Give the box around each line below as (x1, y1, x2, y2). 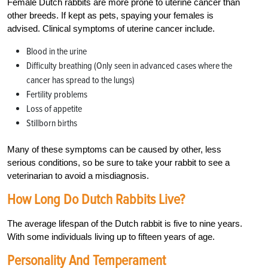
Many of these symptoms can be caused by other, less (7, 144, 221, 154)
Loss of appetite (26, 102, 82, 115)
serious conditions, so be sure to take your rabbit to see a (7, 157, 230, 167)
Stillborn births (26, 117, 77, 129)
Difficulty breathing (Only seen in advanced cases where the (26, 59, 232, 72)
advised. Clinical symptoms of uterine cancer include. (7, 23, 215, 33)
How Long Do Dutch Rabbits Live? (7, 190, 185, 208)
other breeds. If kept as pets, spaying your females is (7, 10, 214, 20)
